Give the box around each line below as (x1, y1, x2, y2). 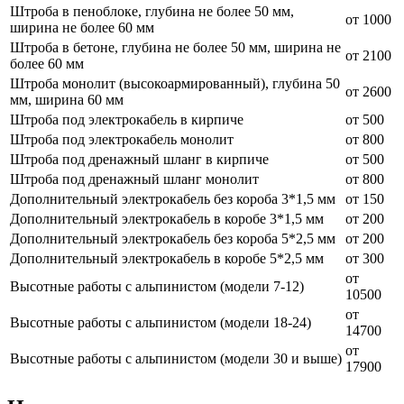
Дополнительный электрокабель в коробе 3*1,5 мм (10, 210, 324, 226)
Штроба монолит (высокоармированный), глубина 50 (10, 75, 340, 91)
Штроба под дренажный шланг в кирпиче (10, 151, 269, 167)
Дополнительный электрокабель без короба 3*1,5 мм (10, 190, 335, 207)
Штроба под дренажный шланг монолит (10, 170, 259, 187)
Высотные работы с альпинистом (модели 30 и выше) (10, 350, 342, 366)
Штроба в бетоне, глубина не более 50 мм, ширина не (10, 39, 341, 55)
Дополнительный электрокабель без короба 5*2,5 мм (10, 230, 335, 246)
